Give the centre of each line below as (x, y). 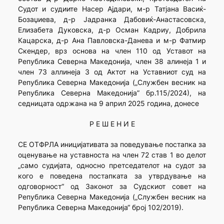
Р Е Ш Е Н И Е (112, 124)
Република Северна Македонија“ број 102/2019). (100, 207)
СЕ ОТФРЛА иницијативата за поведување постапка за (112, 144)
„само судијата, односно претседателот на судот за (112, 165)
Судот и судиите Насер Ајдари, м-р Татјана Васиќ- (112, 9)
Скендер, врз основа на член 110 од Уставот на (112, 51)
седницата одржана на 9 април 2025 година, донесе (108, 103)
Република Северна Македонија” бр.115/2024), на (112, 93)
